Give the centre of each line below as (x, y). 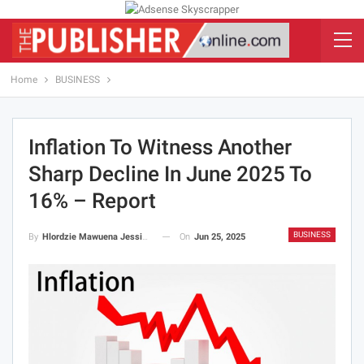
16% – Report (92, 200)
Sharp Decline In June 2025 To (170, 173)
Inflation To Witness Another (160, 147)
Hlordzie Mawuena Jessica (92, 236)
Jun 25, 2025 (220, 236)
